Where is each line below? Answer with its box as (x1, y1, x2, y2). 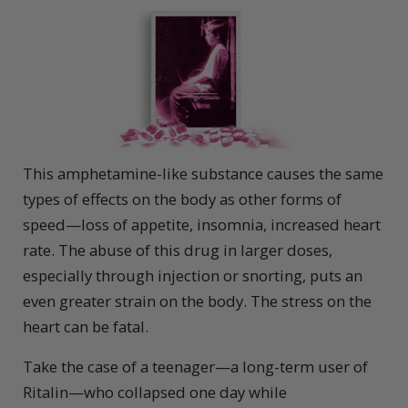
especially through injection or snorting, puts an (23, 265, 362, 287)
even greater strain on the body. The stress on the (23, 291, 372, 312)
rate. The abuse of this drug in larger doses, (23, 240, 332, 261)
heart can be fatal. (23, 316, 148, 338)
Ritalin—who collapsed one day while (23, 382, 287, 403)
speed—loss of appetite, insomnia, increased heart (23, 214, 381, 236)
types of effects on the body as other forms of (23, 189, 342, 210)
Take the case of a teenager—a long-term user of (23, 356, 368, 378)
